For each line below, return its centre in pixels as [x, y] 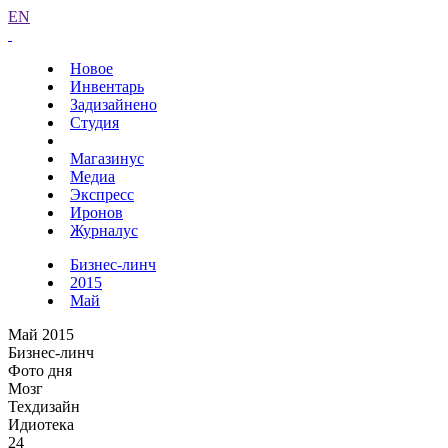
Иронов [96, 212]
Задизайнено [113, 104]
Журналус [104, 230]
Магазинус [107, 158]
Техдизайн [44, 406]
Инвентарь [107, 86]
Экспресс [102, 194]
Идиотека [41, 424]
